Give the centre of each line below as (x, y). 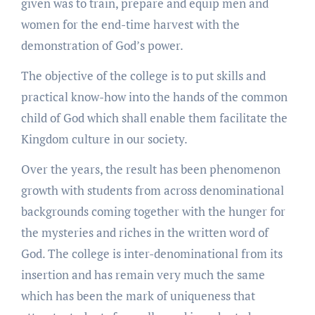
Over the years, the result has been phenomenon (150, 169)
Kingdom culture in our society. (104, 139)
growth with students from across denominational (152, 190)
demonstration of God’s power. (102, 45)
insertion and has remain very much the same (143, 274)
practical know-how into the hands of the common (154, 96)
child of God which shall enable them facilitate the (154, 117)
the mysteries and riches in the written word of (144, 232)
